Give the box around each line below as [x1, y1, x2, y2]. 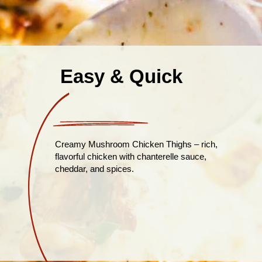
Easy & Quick [60, 65, 183, 88]
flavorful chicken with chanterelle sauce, [54, 151, 206, 161]
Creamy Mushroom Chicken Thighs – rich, [54, 139, 218, 149]
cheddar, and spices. [54, 163, 134, 174]
